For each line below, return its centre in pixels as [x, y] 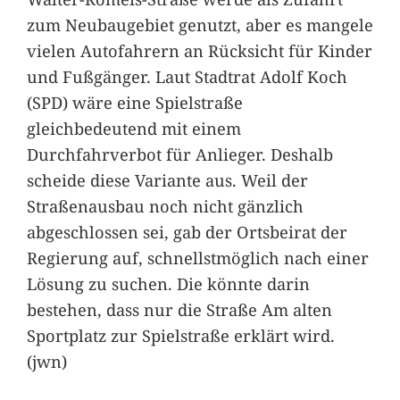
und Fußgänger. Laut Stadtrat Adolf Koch [187, 76]
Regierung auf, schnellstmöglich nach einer [197, 257]
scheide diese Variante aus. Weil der [167, 179]
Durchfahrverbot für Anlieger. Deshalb [179, 154]
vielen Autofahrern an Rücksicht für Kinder [199, 50]
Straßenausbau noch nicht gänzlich [165, 205]
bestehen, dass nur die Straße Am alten [179, 309]
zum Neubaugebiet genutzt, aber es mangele [200, 24]
